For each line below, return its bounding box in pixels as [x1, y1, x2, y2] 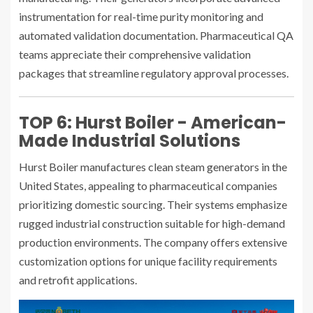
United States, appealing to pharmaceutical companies [19, 178, 277, 192]
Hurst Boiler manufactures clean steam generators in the [19, 159, 287, 173]
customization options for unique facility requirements [19, 254, 277, 268]
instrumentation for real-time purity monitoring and [19, 9, 263, 23]
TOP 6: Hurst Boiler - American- [19, 110, 286, 134]
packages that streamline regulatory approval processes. [19, 66, 289, 80]
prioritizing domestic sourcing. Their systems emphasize [19, 197, 287, 211]
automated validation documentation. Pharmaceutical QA [19, 28, 293, 42]
